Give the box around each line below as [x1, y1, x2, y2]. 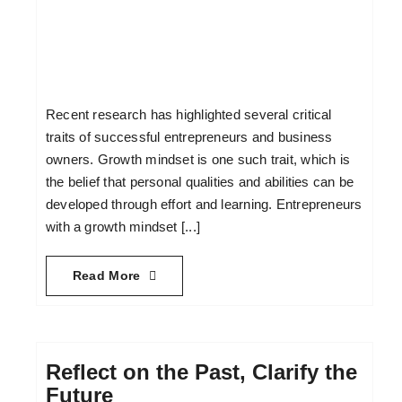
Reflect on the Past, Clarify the [45, 360, 357, 385]
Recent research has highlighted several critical [45, 107, 332, 123]
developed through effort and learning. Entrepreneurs [45, 197, 363, 213]
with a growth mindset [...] [45, 219, 200, 235]
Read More [72, 268, 141, 284]
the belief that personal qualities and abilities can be [45, 174, 354, 190]
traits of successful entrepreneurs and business [45, 129, 333, 145]
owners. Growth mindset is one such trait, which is [45, 152, 351, 168]
